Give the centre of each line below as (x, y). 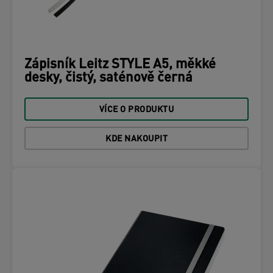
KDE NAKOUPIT (136, 139)
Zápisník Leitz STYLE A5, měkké (120, 65)
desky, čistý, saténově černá (108, 78)
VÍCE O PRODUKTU (136, 110)
